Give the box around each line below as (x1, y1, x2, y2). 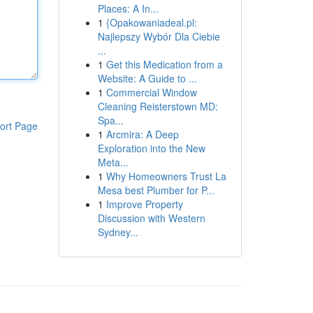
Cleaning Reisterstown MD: (97, 99, 218, 113)
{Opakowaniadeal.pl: (105, 15, 197, 29)
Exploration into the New (97, 141, 205, 155)
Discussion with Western (97, 211, 205, 225)
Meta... (97, 155, 129, 169)
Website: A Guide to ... (97, 71, 197, 85)
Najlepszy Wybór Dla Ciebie (97, 29, 220, 43)
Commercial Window (105, 85, 197, 99)
